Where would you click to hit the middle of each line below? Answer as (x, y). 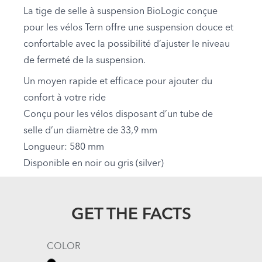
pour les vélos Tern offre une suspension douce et (128, 28)
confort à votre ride (65, 98)
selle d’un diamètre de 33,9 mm (90, 131)
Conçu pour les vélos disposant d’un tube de (118, 114)
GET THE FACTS (131, 215)
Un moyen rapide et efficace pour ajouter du (118, 82)
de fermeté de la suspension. (85, 61)
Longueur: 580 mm (64, 147)
